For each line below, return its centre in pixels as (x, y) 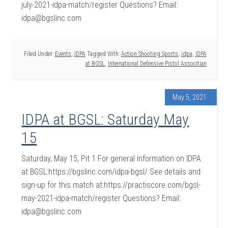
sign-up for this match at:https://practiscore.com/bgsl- (111, 185)
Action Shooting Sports (149, 54)
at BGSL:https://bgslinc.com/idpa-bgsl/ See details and (111, 172)
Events (63, 54)
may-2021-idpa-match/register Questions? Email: (101, 198)
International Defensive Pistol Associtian (157, 64)
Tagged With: (104, 54)
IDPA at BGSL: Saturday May (105, 119)
